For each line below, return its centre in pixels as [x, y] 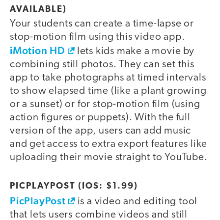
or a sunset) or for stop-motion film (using [105, 104]
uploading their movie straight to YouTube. [109, 157]
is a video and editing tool [136, 202]
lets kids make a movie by [135, 51]
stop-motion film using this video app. [97, 37]
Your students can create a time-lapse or [102, 24]
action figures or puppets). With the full [100, 117]
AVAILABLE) [38, 9]
